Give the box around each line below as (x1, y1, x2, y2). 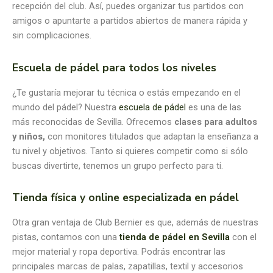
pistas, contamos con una (12, 232, 119, 243)
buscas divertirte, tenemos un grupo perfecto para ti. (12, 160, 223, 171)
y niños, (12, 130, 48, 142)
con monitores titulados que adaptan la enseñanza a (48, 130, 258, 142)
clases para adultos (174, 116, 257, 127)
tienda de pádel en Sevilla (119, 232, 230, 243)
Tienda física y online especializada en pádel (12, 190, 239, 205)
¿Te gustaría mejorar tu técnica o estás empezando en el (12, 87, 241, 98)
